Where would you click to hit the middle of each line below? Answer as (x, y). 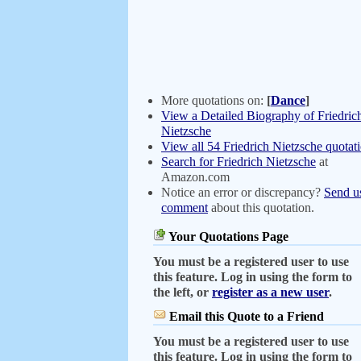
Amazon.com (195, 177)
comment (185, 207)
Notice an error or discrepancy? (243, 192)
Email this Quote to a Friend (247, 316)
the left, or (183, 292)
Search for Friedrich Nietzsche (239, 162)
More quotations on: (214, 100)
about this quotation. (261, 207)
